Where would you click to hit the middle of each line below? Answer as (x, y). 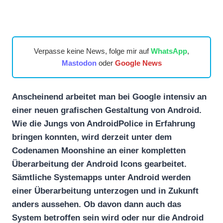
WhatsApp (169, 51)
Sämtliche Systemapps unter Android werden (101, 177)
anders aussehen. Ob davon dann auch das (97, 204)
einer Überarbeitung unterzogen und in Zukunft (105, 191)
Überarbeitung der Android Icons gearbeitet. (99, 164)
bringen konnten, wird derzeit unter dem (92, 137)
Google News (138, 63)
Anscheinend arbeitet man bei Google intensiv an (109, 97)
